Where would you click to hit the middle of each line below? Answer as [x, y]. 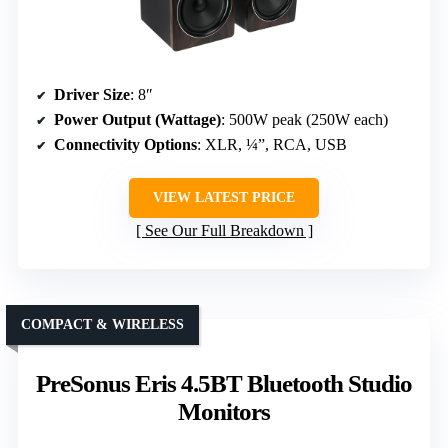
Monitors [224, 412]
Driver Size [92, 95]
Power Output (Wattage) [137, 120]
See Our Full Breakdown [224, 231]
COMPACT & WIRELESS [102, 325]
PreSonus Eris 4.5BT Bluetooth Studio [224, 384]
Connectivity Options [125, 145]
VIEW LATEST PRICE [224, 198]
